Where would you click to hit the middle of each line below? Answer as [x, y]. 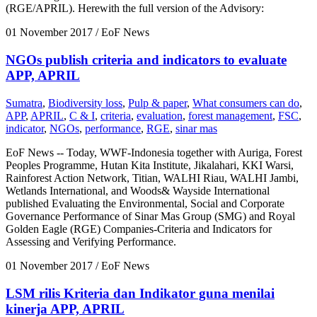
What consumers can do [246, 103]
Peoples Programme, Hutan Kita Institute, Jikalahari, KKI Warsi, [150, 165]
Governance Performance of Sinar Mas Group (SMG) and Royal [150, 216]
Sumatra [24, 103]
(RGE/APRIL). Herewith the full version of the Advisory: [135, 8]
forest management [230, 115]
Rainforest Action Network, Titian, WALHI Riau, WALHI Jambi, [152, 178]
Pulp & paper [157, 103]
